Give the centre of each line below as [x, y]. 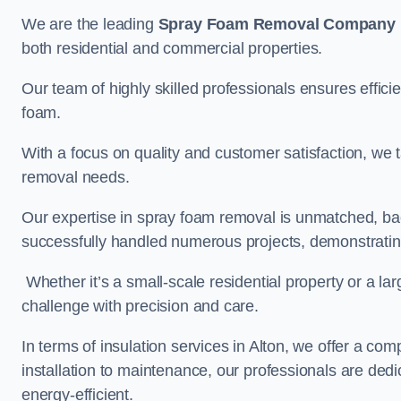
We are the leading [90, 24]
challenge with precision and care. [140, 306]
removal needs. [76, 177]
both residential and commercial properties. [175, 48]
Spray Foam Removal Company [277, 24]
